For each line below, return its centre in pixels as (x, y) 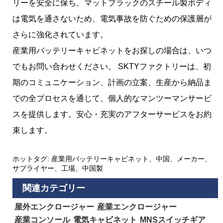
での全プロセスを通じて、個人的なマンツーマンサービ (112, 98)
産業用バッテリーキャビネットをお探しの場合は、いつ (112, 50)
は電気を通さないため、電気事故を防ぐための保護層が (112, 18)
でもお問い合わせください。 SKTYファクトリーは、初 (112, 66)
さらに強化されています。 (60, 34)
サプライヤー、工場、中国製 (58, 168)
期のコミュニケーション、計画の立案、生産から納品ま (112, 82)
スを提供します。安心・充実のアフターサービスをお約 (112, 114)
